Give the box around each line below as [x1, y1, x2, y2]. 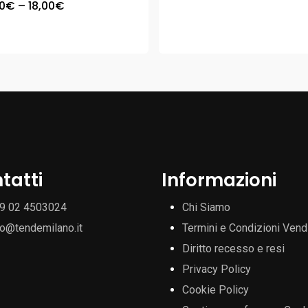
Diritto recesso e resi [182, 241, 285, 255]
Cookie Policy [182, 283, 250, 296]
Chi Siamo [182, 200, 231, 214]
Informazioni [162, 167, 277, 192]
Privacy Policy [182, 262, 252, 276]
